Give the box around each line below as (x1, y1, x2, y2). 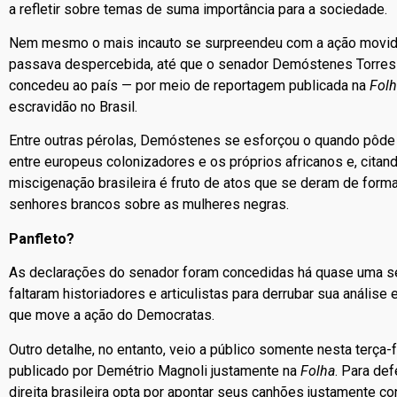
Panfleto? (9, 230, 74, 247)
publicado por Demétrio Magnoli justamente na (9, 362, 300, 379)
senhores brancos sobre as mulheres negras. (9, 196, 289, 214)
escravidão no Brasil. (9, 98, 137, 116)
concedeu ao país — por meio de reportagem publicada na (9, 77, 366, 95)
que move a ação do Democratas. (9, 307, 214, 324)
